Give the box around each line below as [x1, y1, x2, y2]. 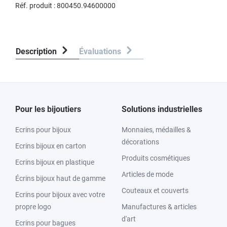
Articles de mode [122, 170, 173, 178]
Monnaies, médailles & [122, 126, 191, 134]
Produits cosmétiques [122, 154, 190, 162]
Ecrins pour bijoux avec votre [15, 191, 105, 199]
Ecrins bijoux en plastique [15, 158, 94, 166]
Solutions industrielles [122, 104, 202, 114]
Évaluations [79, 47, 123, 56]
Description [16, 47, 57, 56]
